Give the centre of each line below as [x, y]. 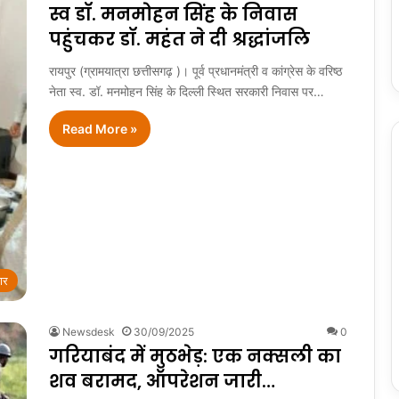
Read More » [100, 128]
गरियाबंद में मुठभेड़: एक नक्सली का [195, 356]
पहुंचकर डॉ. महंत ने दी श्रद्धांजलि [179, 39]
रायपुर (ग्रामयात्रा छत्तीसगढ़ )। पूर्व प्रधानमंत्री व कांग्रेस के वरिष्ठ [195, 70]
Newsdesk [89, 331]
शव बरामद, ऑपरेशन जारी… [162, 381]
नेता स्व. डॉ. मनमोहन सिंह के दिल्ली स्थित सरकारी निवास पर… [187, 91]
